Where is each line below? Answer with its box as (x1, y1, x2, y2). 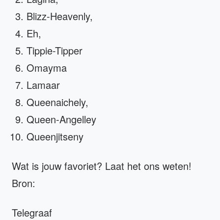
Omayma (27, 60, 67, 75)
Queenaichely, (27, 95, 88, 110)
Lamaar (27, 78, 60, 92)
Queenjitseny (27, 129, 83, 144)
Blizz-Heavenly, (27, 9, 93, 24)
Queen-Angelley (27, 112, 96, 127)
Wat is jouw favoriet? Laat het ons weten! (12, 159, 192, 173)
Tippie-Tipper (27, 43, 82, 58)
